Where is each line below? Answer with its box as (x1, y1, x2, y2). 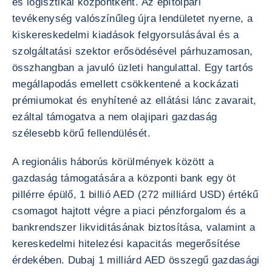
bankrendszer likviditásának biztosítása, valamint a (12, 222, 256, 233)
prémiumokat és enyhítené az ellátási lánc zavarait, (12, 95, 257, 106)
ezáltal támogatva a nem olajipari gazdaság (12, 111, 217, 123)
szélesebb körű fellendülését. (12, 127, 151, 139)
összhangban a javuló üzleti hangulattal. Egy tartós (12, 62, 254, 73)
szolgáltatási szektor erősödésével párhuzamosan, (12, 46, 253, 57)
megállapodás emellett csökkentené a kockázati (12, 78, 239, 90)
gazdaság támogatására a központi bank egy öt (12, 172, 236, 184)
